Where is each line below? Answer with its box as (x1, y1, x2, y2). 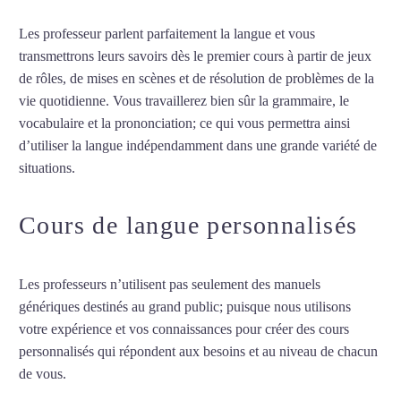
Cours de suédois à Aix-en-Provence (75, 159, 285, 175)
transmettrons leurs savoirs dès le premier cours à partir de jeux (19, 47, 371, 64)
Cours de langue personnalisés (19, 211, 358, 240)
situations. (19, 159, 75, 175)
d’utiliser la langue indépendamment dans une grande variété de (19, 137, 377, 153)
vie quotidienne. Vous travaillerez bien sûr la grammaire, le (19, 92, 349, 108)
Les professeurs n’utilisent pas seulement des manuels (19, 277, 320, 292)
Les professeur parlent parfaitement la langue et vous (19, 25, 315, 41)
